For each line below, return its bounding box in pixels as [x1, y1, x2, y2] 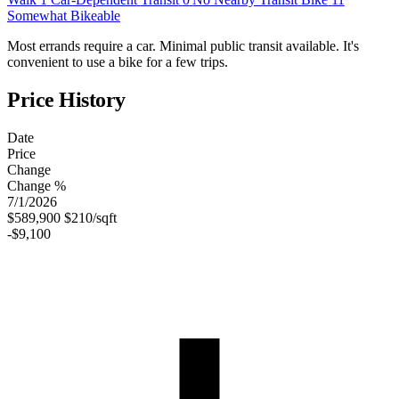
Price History [7, 88, 126, 112]
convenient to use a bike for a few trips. [7, 54, 228, 70]
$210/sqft [64, 210, 117, 226]
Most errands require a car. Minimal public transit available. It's [7, 38, 359, 54]
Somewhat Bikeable [7, 8, 120, 24]
